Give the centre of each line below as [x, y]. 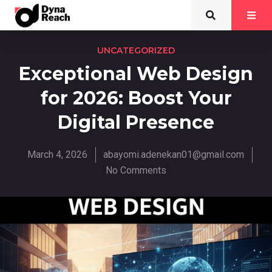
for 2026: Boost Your [136, 98]
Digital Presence [136, 122]
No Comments [136, 170]
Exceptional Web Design [136, 74]
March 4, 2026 [57, 155]
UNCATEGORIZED [136, 50]
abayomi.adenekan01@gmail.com [174, 155]
